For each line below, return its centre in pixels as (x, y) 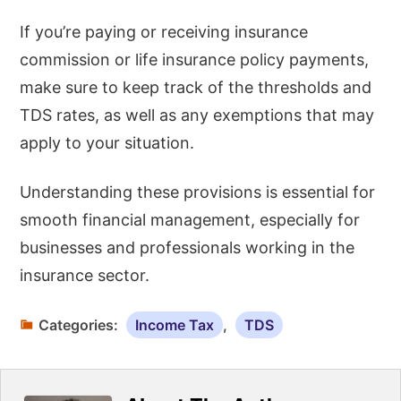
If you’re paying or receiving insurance (164, 31)
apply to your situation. (107, 142)
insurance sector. (85, 275)
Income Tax (175, 324)
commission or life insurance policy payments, (195, 59)
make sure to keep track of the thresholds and (196, 87)
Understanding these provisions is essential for (198, 192)
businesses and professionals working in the (188, 247)
